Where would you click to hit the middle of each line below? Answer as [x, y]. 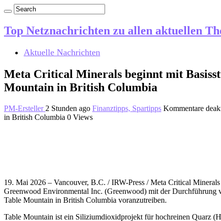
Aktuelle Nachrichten [62, 52]
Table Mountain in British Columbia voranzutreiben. [85, 200]
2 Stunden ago [68, 108]
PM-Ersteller [25, 108]
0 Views [80, 117]
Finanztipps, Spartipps [127, 108]
